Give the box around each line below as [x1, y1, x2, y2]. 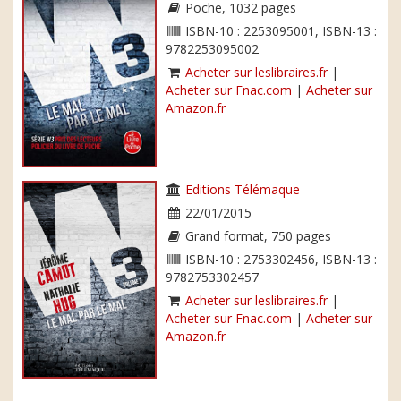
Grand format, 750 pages [182, 227, 331, 245]
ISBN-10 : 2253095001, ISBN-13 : [182, 22, 377, 39]
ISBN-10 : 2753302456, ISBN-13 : [182, 251, 377, 269]
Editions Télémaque [185, 181, 300, 199]
